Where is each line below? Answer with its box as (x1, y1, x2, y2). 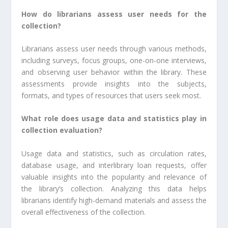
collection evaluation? (21, 125, 103, 135)
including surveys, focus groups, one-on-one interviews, (21, 55, 207, 65)
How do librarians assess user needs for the (21, 9, 207, 19)
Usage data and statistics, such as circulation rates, (21, 148, 207, 158)
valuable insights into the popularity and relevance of (21, 172, 207, 182)
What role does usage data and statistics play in (21, 113, 207, 124)
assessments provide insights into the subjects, (21, 78, 207, 89)
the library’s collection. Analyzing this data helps (21, 183, 207, 193)
